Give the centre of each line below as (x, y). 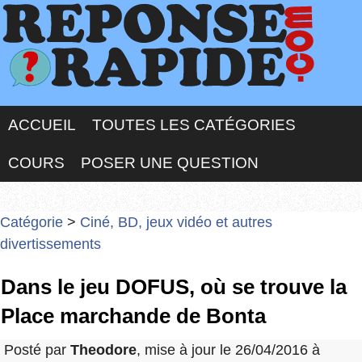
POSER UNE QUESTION (170, 163)
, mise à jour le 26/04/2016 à (228, 350)
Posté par (37, 350)
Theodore (103, 350)
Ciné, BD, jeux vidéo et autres (176, 222)
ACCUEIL (42, 125)
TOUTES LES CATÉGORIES (194, 125)
